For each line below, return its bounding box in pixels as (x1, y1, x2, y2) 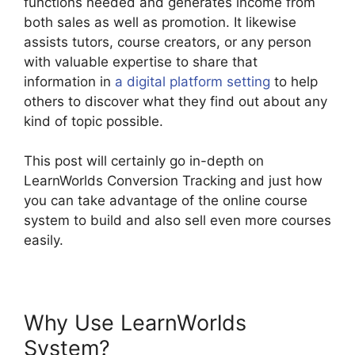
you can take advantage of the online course (24, 193, 307, 209)
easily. (24, 232, 63, 249)
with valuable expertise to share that (24, 53, 258, 70)
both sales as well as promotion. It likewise (24, 13, 296, 30)
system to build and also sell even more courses (24, 212, 331, 229)
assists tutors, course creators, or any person (24, 33, 311, 50)
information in (24, 73, 115, 90)
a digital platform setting (115, 73, 270, 90)
